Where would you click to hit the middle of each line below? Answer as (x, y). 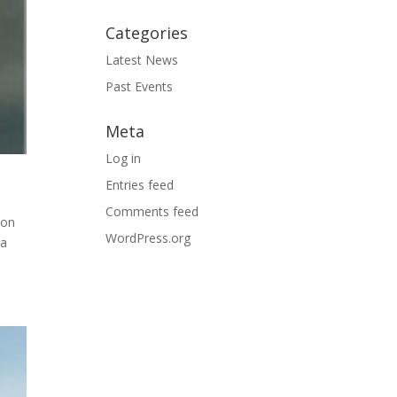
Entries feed (140, 184)
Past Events (140, 86)
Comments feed (152, 211)
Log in (124, 158)
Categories (147, 32)
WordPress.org (148, 237)
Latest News (142, 59)
